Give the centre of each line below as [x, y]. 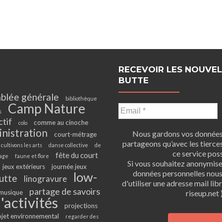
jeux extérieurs [24, 166]
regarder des [82, 216]
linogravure [45, 179]
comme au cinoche [61, 122]
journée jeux [69, 166]
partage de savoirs [65, 191]
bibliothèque [81, 98]
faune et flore [32, 156]
